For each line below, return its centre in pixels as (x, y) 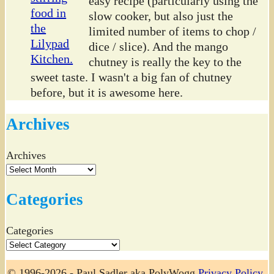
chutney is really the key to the (165, 62)
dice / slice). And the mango (159, 47)
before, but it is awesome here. (107, 93)
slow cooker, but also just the (161, 16)
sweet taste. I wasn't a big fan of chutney (131, 77)
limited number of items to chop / (173, 31)
